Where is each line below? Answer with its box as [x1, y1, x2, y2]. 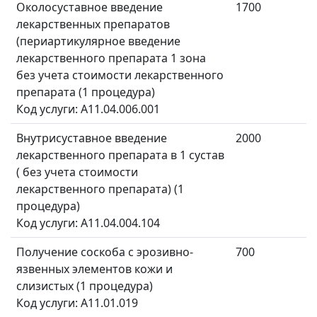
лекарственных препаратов [16, 16, 170, 33]
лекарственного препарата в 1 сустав [16, 147, 224, 163]
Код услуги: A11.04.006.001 [16, 101, 160, 117]
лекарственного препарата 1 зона [16, 50, 206, 67]
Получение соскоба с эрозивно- [16, 244, 193, 260]
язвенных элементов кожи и [16, 261, 173, 277]
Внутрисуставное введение [16, 130, 167, 146]
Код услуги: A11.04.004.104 [16, 215, 160, 231]
